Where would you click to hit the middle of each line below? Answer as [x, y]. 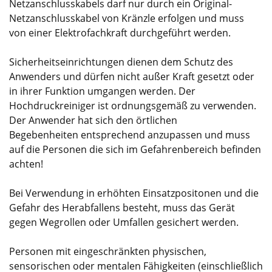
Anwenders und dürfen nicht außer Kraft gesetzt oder [132, 76]
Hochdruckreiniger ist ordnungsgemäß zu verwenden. [133, 105]
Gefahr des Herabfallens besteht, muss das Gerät [122, 207]
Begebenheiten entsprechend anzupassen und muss [130, 134]
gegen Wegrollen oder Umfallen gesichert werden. [124, 222]
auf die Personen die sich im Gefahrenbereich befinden [135, 149]
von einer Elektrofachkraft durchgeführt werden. [120, 32]
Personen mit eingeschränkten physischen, [108, 251]
